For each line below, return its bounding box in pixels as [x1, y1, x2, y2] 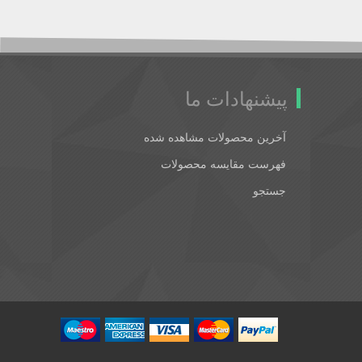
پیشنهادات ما [185, 85, 288, 112]
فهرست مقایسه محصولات [161, 156, 286, 171]
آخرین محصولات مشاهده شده [144, 129, 286, 145]
